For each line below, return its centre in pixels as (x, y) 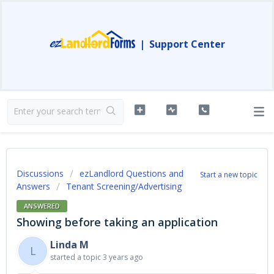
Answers (33, 186)
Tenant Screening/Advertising (124, 186)
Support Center (187, 44)
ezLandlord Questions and (131, 173)
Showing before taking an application (117, 222)
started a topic (76, 257)
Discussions (40, 173)
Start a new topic (229, 175)
